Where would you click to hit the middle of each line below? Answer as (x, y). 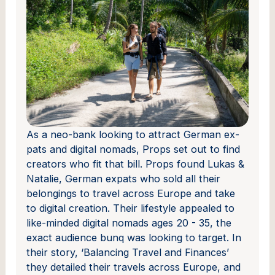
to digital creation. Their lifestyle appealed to (131, 208)
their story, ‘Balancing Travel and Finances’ (128, 252)
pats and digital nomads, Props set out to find (134, 149)
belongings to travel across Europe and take (131, 193)
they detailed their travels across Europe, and (134, 267)
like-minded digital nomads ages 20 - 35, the (129, 223)
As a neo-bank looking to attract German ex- (133, 134)
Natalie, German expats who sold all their (124, 178)
